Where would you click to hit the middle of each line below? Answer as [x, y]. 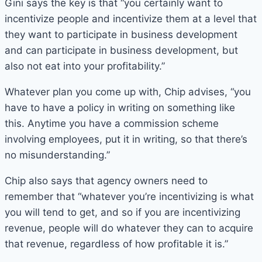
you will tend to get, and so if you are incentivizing [123, 213]
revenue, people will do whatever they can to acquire [129, 228]
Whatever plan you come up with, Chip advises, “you [128, 92]
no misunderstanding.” [57, 155]
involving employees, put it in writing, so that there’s [126, 139]
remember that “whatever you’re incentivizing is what [129, 197]
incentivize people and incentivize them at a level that [131, 19]
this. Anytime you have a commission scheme [112, 124]
